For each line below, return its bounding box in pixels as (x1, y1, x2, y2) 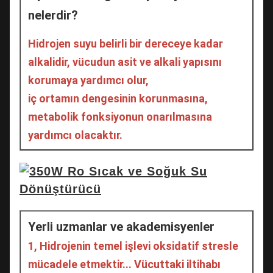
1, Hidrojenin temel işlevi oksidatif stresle (28, 239, 238, 252)
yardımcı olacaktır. (28, 128, 122, 141)
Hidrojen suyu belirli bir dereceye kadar (28, 37, 223, 50)
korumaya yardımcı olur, (28, 73, 149, 87)
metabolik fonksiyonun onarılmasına (28, 110, 212, 123)
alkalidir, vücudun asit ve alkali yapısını (28, 55, 222, 68)
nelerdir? (28, 7, 78, 23)
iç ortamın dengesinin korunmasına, (28, 91, 208, 105)
